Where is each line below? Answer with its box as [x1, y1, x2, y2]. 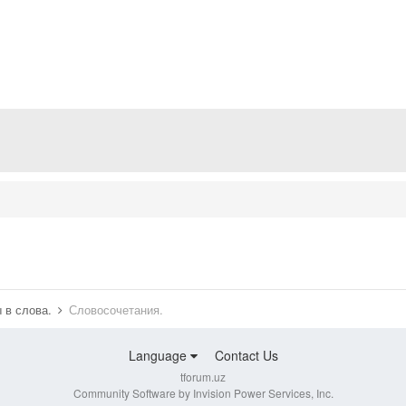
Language [128, 346, 190, 365]
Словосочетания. [69, 301, 163, 318]
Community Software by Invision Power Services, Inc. [72, 385, 333, 401]
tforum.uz [180, 369, 226, 385]
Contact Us [214, 346, 278, 365]
